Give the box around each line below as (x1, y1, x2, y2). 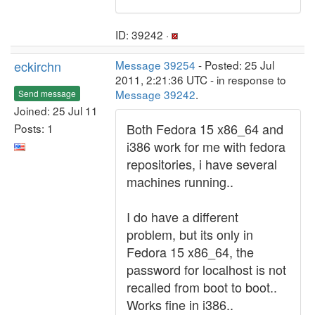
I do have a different (127, 207, 238, 226)
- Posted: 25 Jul (195, 57, 274, 72)
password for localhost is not (127, 260, 286, 278)
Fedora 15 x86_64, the (127, 243, 254, 261)
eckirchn (14, 57, 61, 75)
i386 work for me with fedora (127, 137, 285, 155)
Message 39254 (115, 57, 195, 72)
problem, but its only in (127, 225, 253, 243)
